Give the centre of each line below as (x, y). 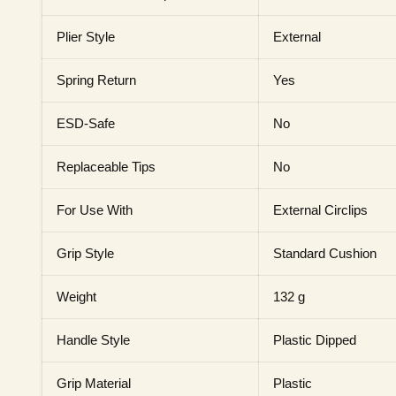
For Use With (95, 210)
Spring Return (96, 80)
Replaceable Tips (106, 167)
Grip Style (85, 253)
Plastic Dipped (315, 340)
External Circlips (320, 210)
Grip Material (94, 383)
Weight (76, 297)
